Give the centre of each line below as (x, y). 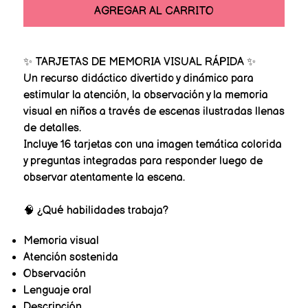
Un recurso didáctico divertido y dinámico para (138, 78)
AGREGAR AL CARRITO (154, 11)
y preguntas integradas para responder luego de (143, 161)
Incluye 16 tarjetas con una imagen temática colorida (152, 144)
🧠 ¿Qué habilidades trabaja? (96, 210)
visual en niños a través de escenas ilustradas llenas (154, 111)
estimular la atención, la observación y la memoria (145, 95)
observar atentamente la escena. (104, 177)
